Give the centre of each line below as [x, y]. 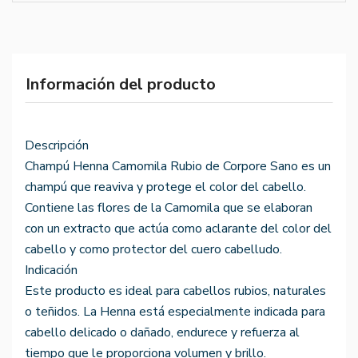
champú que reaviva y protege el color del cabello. [165, 187]
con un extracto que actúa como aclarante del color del [178, 229]
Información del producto [121, 85]
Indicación [51, 270]
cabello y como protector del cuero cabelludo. [153, 250]
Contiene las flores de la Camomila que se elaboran [169, 208]
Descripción [57, 146]
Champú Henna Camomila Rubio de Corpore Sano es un [178, 167]
